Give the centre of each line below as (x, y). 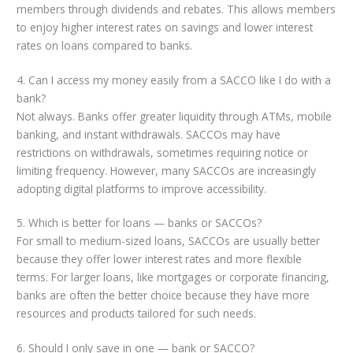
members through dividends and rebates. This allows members (176, 9)
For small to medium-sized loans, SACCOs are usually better (169, 241)
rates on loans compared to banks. (105, 46)
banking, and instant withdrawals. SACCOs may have (149, 134)
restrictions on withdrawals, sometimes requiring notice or (163, 152)
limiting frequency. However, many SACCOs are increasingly (167, 170)
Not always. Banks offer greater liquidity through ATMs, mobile (175, 116)
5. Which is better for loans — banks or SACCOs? (139, 223)
